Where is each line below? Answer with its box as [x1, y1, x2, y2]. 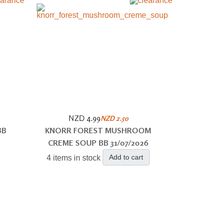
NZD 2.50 [100, 114, 128, 122]
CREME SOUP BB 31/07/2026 [48, 138, 149, 148]
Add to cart [109, 153, 144, 161]
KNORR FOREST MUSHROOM [45, 125, 152, 135]
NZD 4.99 [68, 113, 101, 123]
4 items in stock [47, 154, 101, 163]
